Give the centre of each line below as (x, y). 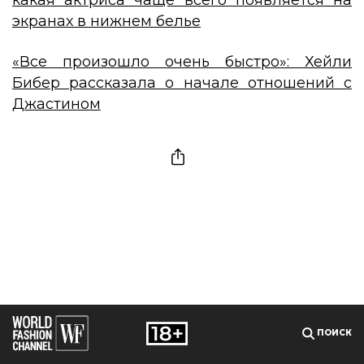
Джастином (56, 104)
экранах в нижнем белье (106, 21)
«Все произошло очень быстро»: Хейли (182, 61)
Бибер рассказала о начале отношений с (182, 82)
